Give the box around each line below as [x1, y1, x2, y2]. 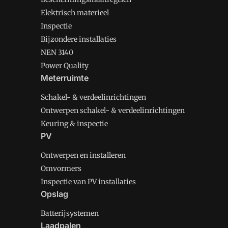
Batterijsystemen [41, 209, 99, 218]
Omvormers [41, 164, 81, 173]
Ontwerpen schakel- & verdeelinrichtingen [41, 106, 185, 115]
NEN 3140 [41, 48, 73, 57]
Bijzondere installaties [41, 35, 117, 44]
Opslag [41, 189, 68, 199]
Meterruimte [41, 73, 89, 83]
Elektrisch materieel [41, 8, 109, 17]
